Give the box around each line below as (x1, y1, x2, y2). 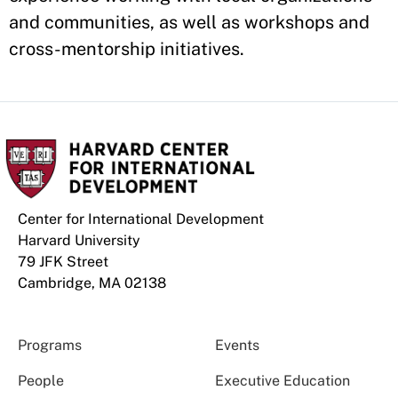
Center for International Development (18, 211, 264, 227)
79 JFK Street (18, 253, 108, 270)
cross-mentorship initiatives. (9, 38, 244, 60)
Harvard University (18, 232, 140, 249)
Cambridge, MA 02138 (18, 275, 166, 291)
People (18, 372, 64, 389)
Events (214, 337, 259, 354)
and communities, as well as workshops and (9, 12, 370, 33)
